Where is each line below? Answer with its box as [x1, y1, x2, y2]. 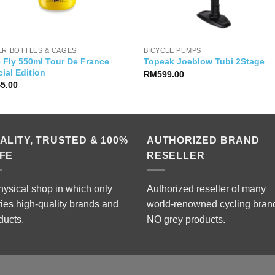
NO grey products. [147, 214, 225, 225]
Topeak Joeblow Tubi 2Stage [143, 56, 265, 67]
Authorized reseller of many [147, 184, 266, 195]
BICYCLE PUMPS [143, 46, 201, 54]
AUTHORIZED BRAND [147, 134, 260, 145]
